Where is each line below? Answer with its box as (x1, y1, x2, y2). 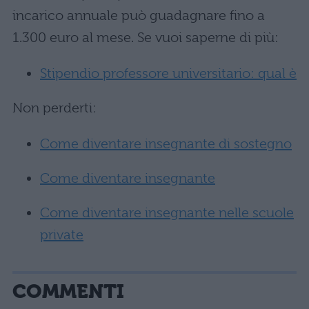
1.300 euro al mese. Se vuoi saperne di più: (12, 30, 279, 46)
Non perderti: (12, 100, 97, 117)
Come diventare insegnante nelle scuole (40, 205, 294, 221)
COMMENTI (12, 280, 124, 303)
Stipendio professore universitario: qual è (40, 66, 297, 82)
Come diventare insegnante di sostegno (40, 136, 292, 152)
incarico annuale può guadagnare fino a (12, 8, 265, 24)
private (40, 227, 83, 243)
